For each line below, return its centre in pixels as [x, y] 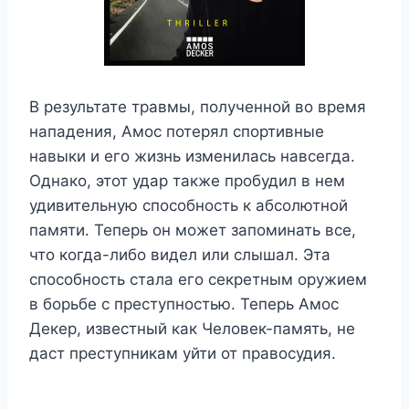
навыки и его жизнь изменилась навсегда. [192, 156]
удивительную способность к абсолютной [189, 205]
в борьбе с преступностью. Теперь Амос [184, 304]
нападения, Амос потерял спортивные [177, 131]
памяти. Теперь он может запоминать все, [193, 230]
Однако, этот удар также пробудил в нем [187, 180]
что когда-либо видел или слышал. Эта [180, 254]
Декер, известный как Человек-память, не [192, 328]
